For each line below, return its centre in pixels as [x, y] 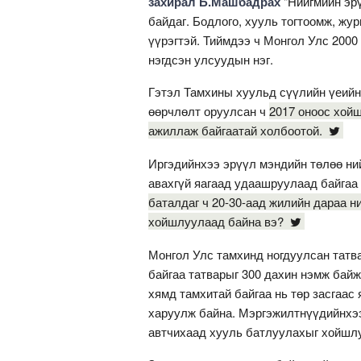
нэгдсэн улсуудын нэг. [212, 59]
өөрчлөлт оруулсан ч [209, 110]
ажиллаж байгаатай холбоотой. [237, 130]
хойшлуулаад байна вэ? [218, 221]
